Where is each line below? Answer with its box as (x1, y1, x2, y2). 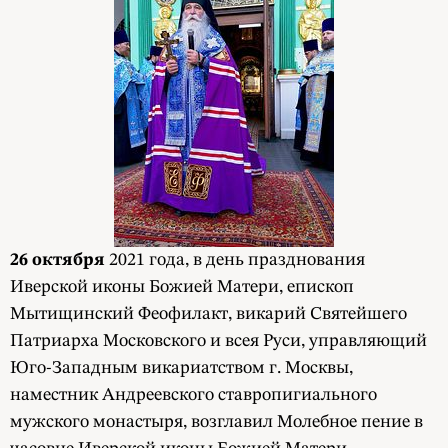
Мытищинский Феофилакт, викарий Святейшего (10, 304, 407, 323)
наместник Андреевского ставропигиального (10, 385, 377, 404)
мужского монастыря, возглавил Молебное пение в (10, 412, 423, 431)
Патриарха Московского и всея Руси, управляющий (10, 331, 427, 350)
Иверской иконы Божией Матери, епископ (10, 277, 354, 296)
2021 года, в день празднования (105, 250, 365, 269)
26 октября (10, 250, 105, 269)
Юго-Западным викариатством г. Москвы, (10, 358, 353, 377)
